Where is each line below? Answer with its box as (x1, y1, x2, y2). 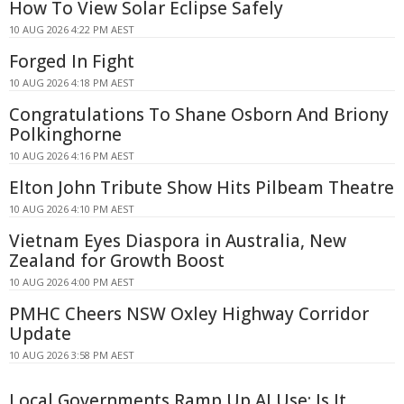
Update (9, 321, 71, 345)
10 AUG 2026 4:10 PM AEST (9, 201, 134, 216)
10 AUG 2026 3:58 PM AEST (9, 347, 134, 362)
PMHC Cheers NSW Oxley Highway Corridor (9, 301, 369, 326)
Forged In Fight (9, 49, 134, 73)
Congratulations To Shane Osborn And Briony (9, 102, 389, 126)
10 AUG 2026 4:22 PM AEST (9, 22, 134, 36)
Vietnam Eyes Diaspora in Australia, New (9, 228, 346, 252)
